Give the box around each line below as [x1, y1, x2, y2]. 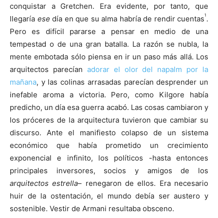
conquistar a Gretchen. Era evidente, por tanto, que [10, 1, 208, 11]
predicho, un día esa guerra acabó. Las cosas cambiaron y [10, 102, 208, 112]
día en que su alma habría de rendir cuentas [50, 14, 204, 23]
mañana [10, 77, 36, 87]
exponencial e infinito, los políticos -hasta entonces [10, 153, 208, 163]
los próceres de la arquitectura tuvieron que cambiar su [10, 115, 208, 125]
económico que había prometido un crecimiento [10, 140, 208, 150]
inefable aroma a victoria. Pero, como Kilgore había [10, 90, 208, 99]
